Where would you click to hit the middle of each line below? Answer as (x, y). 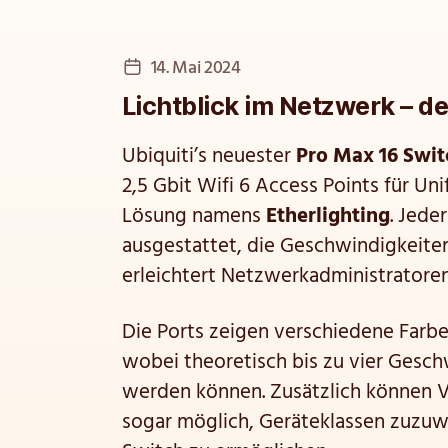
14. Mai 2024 (195, 69)
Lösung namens (194, 216)
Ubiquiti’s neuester (209, 156)
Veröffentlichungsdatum (230, 66)
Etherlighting (328, 216)
